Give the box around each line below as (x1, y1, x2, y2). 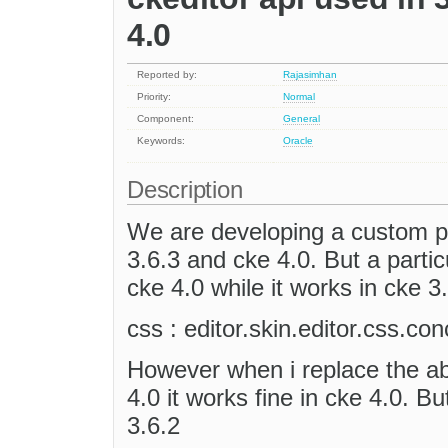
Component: (137, 113, 195, 125)
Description (127, 176, 250, 204)
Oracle (283, 135, 314, 147)
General (283, 113, 321, 125)
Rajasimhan (283, 69, 338, 81)
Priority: (137, 91, 172, 103)
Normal (283, 91, 316, 103)
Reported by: (137, 69, 198, 81)
